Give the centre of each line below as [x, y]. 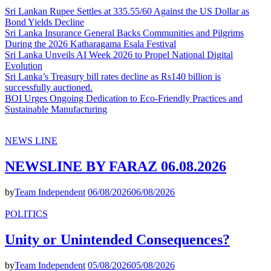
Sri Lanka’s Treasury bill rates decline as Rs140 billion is [113, 76]
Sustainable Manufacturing [56, 109]
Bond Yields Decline [44, 22]
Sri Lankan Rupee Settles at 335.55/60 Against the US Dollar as [127, 11]
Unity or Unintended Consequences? [117, 239]
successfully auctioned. [49, 87]
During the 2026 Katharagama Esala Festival [90, 44]
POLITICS [26, 214]
